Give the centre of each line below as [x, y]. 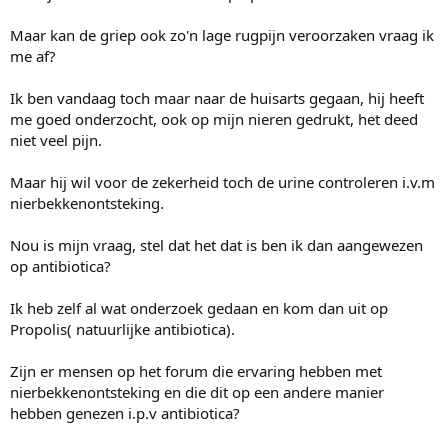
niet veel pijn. [56, 140]
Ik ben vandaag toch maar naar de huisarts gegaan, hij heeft [217, 98]
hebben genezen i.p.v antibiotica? [125, 413]
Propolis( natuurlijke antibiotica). [122, 329]
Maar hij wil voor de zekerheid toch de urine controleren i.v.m [222, 182]
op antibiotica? [60, 266]
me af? [33, 56]
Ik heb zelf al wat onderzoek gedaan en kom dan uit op [199, 308]
